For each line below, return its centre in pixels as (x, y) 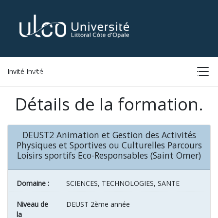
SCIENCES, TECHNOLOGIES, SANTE (123, 183)
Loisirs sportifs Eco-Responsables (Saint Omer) (109, 155)
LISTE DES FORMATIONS (106, 73)
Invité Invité (25, 72)
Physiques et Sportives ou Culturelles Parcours (109, 145)
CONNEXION (179, 73)
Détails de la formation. (109, 104)
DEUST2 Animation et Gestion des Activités (109, 135)
